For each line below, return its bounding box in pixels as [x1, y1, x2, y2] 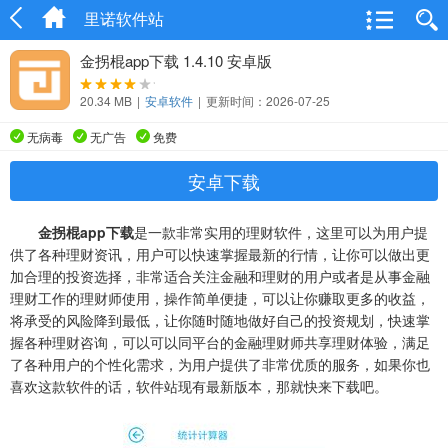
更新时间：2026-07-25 [206, 92, 330, 109]
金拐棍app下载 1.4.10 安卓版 [80, 50, 272, 71]
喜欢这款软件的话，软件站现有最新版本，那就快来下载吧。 [10, 376, 388, 396]
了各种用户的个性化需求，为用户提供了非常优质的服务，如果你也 [10, 354, 430, 374]
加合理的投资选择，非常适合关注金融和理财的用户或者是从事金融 [10, 266, 430, 286]
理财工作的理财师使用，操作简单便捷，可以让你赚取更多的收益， [10, 288, 430, 308]
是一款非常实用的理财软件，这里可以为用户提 [134, 222, 428, 242]
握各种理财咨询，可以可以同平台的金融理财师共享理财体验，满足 [10, 332, 430, 352]
